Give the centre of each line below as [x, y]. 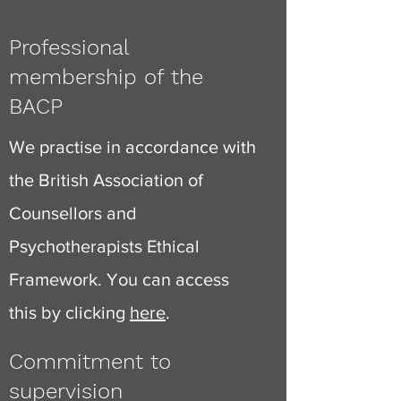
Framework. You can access [119, 279]
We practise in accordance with [132, 147]
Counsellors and [73, 213]
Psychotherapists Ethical [104, 246]
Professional [69, 47]
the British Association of [106, 180]
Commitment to [90, 362]
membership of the [106, 77]
